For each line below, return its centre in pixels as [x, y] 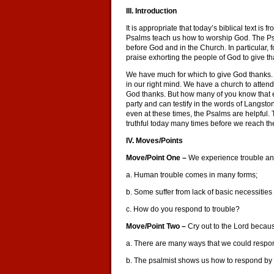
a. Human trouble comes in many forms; [192, 175]
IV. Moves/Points [154, 141]
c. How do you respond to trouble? [183, 209]
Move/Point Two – [157, 226]
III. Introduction [151, 11]
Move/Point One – [157, 158]
